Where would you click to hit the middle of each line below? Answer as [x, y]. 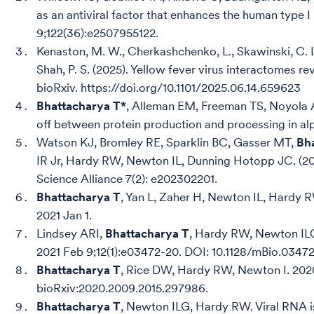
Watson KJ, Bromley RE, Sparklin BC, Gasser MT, [166, 142]
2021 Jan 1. [64, 215]
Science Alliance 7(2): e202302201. [127, 179]
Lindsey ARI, [71, 233]
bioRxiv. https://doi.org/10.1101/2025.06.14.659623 [169, 88]
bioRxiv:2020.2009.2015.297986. [122, 288]
